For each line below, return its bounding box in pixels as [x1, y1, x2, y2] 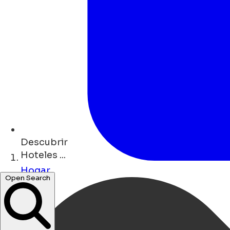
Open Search [5, 186, 50, 196]
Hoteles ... [21, 149, 66, 161]
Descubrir [21, 137, 68, 148]
